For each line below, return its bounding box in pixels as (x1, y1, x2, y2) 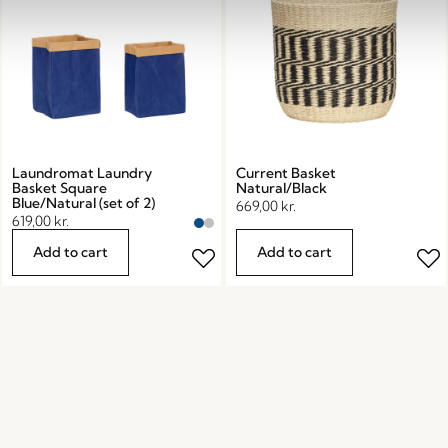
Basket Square (11, 178, 107, 197)
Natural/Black (236, 178, 328, 197)
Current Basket (236, 163, 337, 182)
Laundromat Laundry (11, 163, 152, 182)
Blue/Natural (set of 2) (11, 193, 155, 212)
